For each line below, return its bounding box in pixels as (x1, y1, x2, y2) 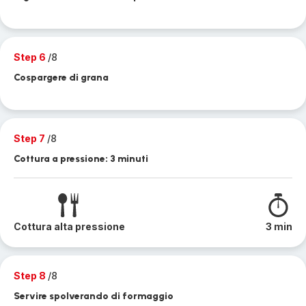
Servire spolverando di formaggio (14, 290, 173, 302)
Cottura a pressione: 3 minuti (14, 153, 148, 165)
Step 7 (14, 133, 47, 144)
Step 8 (14, 270, 48, 281)
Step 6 (14, 51, 48, 63)
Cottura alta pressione (14, 221, 125, 232)
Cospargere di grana (14, 72, 109, 83)
